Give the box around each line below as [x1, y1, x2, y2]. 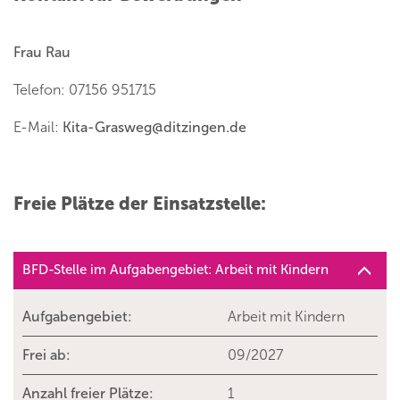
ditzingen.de [163, 119, 246, 137]
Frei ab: [22, 346, 71, 364]
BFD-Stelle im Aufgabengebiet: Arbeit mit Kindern [22, 262, 329, 279]
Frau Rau [13, 44, 71, 62]
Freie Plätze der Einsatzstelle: [13, 193, 266, 215]
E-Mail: [13, 119, 62, 137]
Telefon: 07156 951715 [13, 81, 156, 99]
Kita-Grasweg [62, 119, 152, 137]
